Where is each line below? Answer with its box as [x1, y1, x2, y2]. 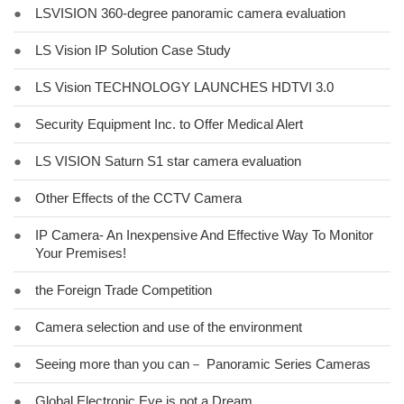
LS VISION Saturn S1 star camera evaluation [35, 153, 301, 169]
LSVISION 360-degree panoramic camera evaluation [35, 5, 345, 21]
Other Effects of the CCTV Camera [35, 190, 242, 206]
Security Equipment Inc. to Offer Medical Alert [35, 116, 303, 132]
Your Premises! [35, 245, 126, 261]
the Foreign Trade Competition [35, 282, 212, 298]
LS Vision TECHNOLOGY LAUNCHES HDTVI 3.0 [35, 79, 334, 95]
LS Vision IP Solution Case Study [35, 42, 231, 58]
